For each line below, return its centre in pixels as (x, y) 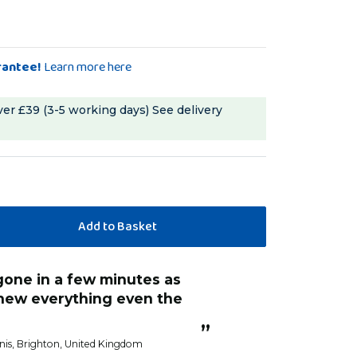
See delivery (188, 110)
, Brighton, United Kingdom (77, 343)
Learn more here (88, 67)
